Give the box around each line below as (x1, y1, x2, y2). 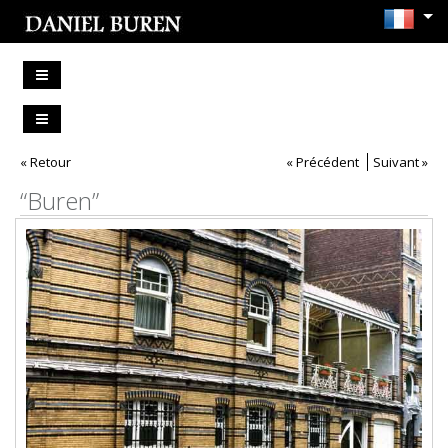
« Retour (20, 153, 71, 171)
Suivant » (373, 153, 428, 171)
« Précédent (286, 153, 359, 171)
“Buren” (20, 184, 99, 217)
